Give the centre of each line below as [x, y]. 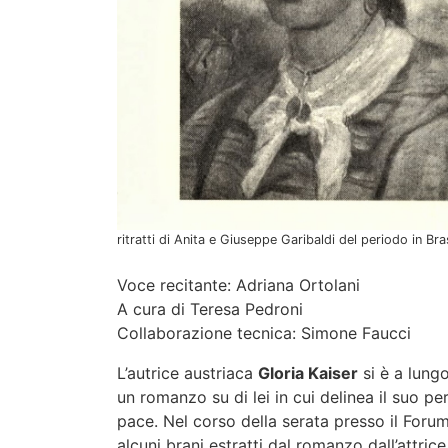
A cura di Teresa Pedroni [210, 308]
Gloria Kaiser [308, 372]
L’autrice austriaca [187, 372]
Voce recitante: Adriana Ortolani [238, 284]
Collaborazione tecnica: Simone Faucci [264, 332]
